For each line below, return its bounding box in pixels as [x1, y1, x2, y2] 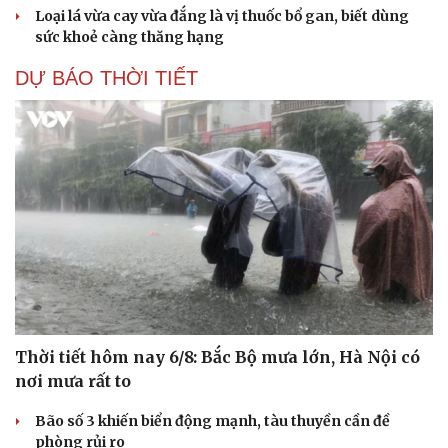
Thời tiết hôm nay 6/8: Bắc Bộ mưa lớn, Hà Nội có [15, 347, 420, 368]
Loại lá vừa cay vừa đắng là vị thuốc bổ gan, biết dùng [35, 6, 409, 25]
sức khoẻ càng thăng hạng [35, 27, 224, 46]
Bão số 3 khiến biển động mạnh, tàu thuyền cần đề [35, 412, 390, 431]
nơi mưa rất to [15, 371, 131, 392]
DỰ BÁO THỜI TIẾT [15, 66, 198, 89]
